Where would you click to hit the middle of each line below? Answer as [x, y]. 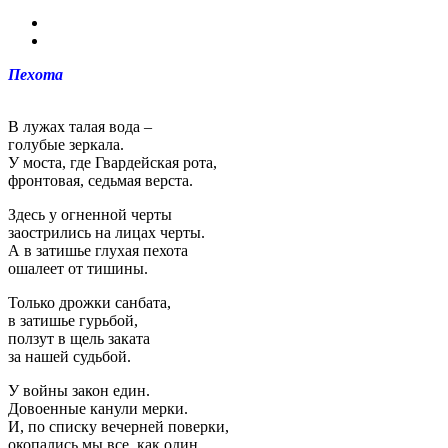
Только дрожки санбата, [89, 302]
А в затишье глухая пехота [98, 250]
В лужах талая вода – [80, 126]
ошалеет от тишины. [78, 268]
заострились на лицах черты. [106, 232]
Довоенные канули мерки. [98, 408]
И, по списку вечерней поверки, [118, 426]
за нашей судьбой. [69, 356]
